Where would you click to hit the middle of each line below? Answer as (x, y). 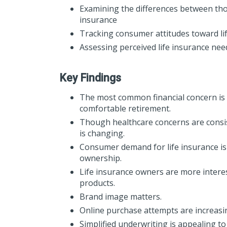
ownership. (101, 158)
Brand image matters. (123, 196)
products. (99, 183)
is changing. (103, 133)
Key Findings (90, 78)
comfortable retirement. (126, 108)
